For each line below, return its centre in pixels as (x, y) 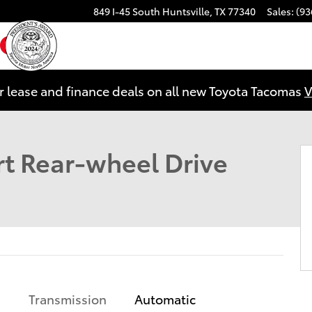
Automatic (165, 298)
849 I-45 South (127, 11)
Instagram (49, 41)
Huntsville (186, 11)
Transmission (68, 298)
